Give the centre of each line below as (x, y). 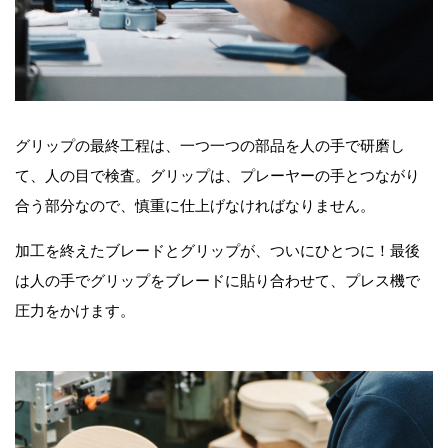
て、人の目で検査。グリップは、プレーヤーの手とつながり (217, 175)
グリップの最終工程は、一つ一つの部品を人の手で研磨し (210, 145)
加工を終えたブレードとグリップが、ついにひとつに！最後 (217, 250)
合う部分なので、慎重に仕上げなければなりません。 (195, 205)
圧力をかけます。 (75, 310)
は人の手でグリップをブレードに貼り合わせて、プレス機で (217, 280)
